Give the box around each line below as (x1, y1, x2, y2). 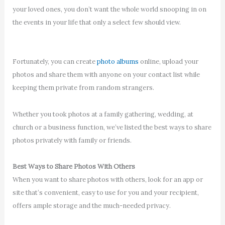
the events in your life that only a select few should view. (12, 18, 181, 27)
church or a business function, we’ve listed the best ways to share (12, 123, 211, 132)
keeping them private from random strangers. (12, 83, 154, 92)
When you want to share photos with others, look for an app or (12, 175, 203, 184)
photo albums (96, 57, 139, 66)
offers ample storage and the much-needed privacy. (12, 201, 171, 210)
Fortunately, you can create (12, 57, 97, 66)
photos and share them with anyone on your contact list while (12, 70, 200, 79)
